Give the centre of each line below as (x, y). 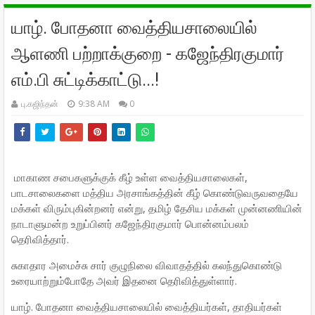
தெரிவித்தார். (40, 239)
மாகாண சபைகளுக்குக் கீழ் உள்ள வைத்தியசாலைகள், (129, 177)
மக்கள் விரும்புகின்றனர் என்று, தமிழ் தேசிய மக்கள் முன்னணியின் (157, 208)
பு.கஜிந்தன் (40, 104)
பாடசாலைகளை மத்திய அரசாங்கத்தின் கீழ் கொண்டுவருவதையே (155, 193)
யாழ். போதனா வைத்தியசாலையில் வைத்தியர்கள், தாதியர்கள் (147, 307)
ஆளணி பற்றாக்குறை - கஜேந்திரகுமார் (148, 54)
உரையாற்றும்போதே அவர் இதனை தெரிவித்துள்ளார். (124, 281)
